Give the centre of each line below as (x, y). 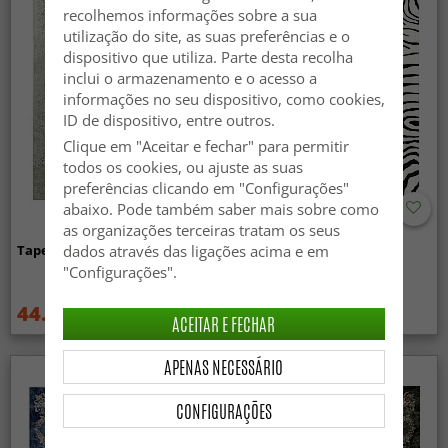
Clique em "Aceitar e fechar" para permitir (205, 146)
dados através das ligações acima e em (195, 251)
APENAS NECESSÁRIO (224, 367)
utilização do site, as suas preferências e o (206, 36)
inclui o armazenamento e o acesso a (189, 78)
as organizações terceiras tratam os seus (201, 230)
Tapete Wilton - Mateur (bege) (114, 249)
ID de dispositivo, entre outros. (168, 120)
